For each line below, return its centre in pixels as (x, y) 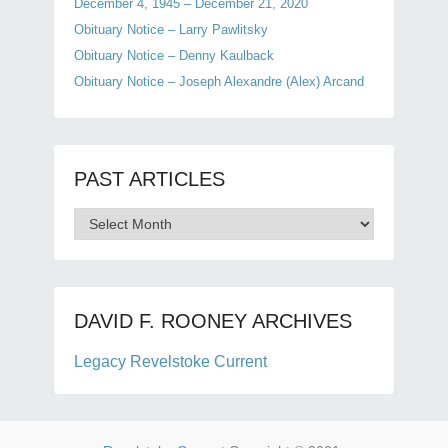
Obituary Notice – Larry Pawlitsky (170, 29)
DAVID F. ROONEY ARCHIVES (212, 321)
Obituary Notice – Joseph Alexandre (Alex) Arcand (218, 81)
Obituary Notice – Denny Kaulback (173, 55)
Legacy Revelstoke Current (170, 361)
